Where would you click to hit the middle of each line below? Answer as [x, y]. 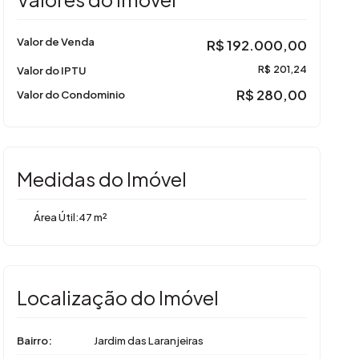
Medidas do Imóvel [102, 178]
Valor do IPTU [51, 70]
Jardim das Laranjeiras [149, 340]
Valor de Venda [56, 41]
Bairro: [34, 340]
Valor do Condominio [71, 94]
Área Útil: [56, 216]
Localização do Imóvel [118, 297]
